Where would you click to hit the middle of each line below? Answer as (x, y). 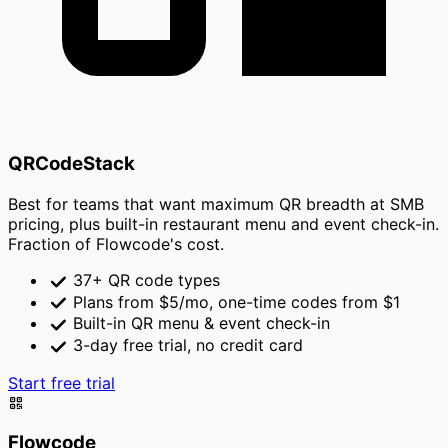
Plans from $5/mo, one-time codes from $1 (234, 301)
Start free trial (61, 382)
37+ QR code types (144, 280)
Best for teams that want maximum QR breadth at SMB (216, 204)
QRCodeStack (71, 164)
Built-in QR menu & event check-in (199, 323)
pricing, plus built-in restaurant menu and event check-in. (223, 224)
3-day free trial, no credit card (185, 344)
